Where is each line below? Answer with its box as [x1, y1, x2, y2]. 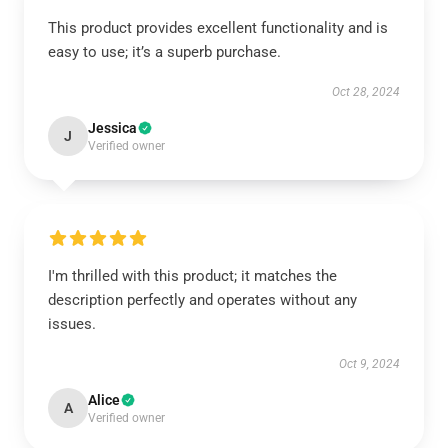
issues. [48, 315, 96, 333]
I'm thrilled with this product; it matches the [48, 267, 337, 285]
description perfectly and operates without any [48, 291, 357, 309]
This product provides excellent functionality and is [48, 19, 388, 37]
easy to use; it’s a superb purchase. [48, 43, 281, 61]
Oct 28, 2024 [332, 85, 400, 99]
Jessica [88, 120, 137, 136]
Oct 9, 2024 [339, 357, 400, 371]
